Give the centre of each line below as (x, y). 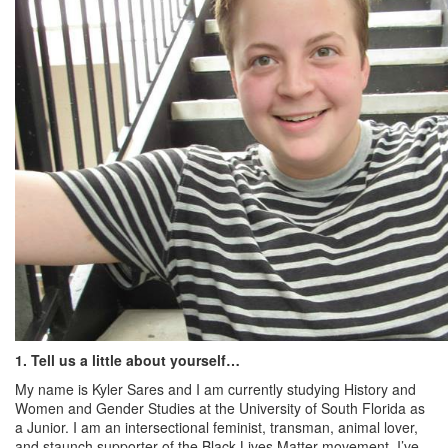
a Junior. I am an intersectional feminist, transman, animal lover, (216, 426)
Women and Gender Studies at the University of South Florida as (220, 407)
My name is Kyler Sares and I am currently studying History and (215, 388)
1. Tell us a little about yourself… (127, 359)
